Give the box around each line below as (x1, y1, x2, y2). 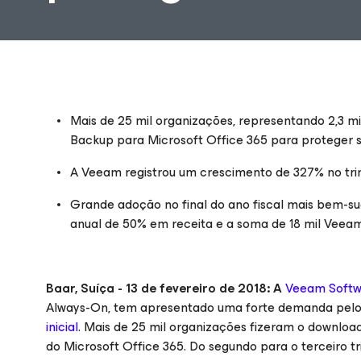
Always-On (46, 297, 108, 318)
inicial (46, 316, 78, 338)
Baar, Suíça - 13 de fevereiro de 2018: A (46, 277, 285, 299)
